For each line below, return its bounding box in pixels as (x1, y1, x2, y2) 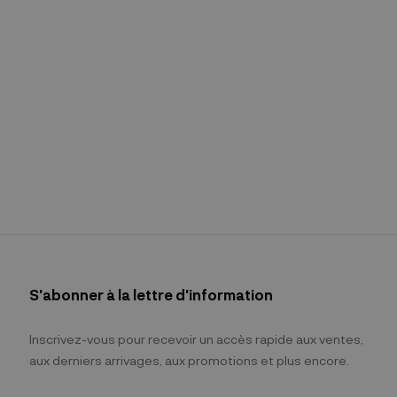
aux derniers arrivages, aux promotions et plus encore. (28, 353, 349, 368)
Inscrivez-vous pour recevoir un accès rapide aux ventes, (28, 331, 363, 346)
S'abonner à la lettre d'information (28, 286, 273, 303)
